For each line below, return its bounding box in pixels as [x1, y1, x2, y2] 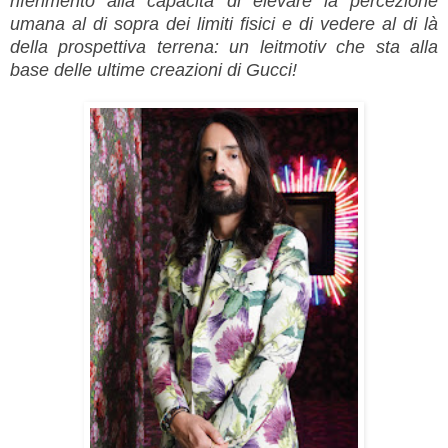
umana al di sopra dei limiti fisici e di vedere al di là [10, 14, 438, 35]
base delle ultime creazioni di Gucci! [10, 60, 297, 81]
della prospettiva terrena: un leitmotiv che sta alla [10, 37, 438, 58]
